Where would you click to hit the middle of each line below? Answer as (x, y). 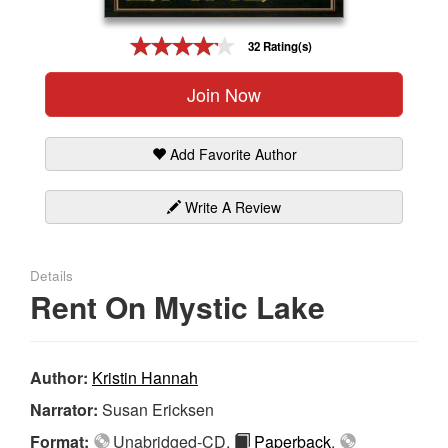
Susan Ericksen (158, 409)
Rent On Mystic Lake (177, 306)
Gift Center (48, 37)
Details (51, 275)
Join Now (224, 93)
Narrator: (66, 409)
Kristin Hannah (145, 377)
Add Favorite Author (231, 153)
